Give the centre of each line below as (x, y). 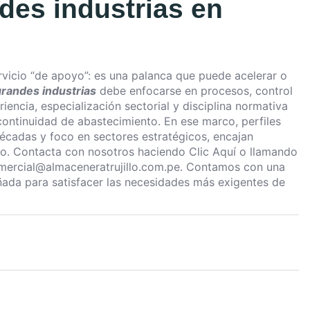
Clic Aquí (212, 152)
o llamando (267, 152)
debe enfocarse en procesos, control (194, 91)
